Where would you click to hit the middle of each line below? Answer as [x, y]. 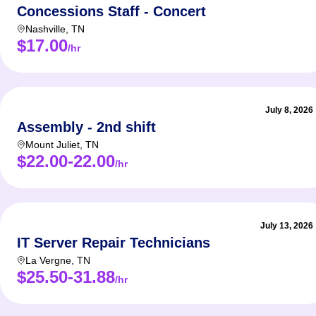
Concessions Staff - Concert [111, 11]
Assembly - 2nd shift [86, 127]
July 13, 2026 [287, 226]
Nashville [45, 29]
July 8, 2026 [289, 110]
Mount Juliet [53, 145]
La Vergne [48, 260]
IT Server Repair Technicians [114, 243]
